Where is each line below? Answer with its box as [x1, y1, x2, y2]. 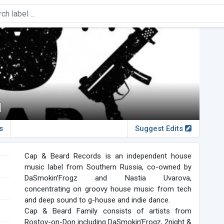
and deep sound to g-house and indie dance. [24, 195, 170, 204]
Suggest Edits [135, 124, 185, 133]
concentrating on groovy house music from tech [24, 184, 191, 193]
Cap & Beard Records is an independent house [24, 151, 191, 160]
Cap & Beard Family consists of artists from [24, 206, 191, 215]
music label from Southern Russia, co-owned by [24, 162, 191, 171]
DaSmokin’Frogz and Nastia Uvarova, [24, 173, 191, 182]
